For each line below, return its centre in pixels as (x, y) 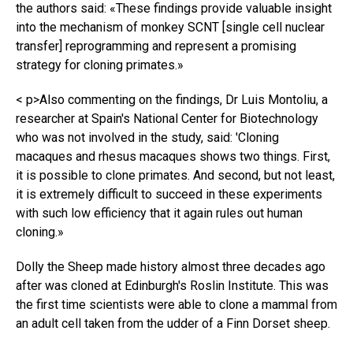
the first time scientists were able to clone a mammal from (176, 305)
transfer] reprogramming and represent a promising (156, 46)
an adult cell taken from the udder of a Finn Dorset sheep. (173, 324)
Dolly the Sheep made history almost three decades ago (171, 267)
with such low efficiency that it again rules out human (159, 214)
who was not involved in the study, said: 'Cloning (147, 138)
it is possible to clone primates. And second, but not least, (175, 176)
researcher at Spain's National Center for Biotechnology (167, 119)
